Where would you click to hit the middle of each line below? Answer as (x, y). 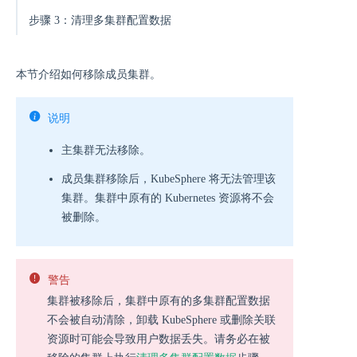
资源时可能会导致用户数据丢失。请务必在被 (159, 339)
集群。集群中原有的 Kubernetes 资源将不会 (168, 198)
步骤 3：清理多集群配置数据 (100, 20)
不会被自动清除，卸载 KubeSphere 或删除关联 (161, 320)
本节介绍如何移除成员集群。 (88, 75)
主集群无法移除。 (106, 150)
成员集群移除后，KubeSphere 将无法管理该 (169, 179)
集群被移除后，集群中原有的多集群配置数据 (159, 301)
